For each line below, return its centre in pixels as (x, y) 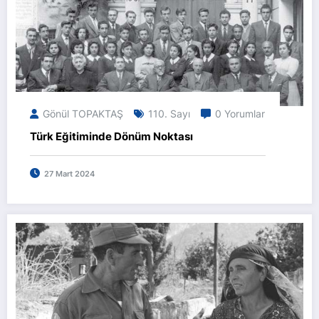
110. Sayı (169, 114)
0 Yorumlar (240, 114)
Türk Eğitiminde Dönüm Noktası (111, 137)
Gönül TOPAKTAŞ (83, 114)
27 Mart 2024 (69, 174)
